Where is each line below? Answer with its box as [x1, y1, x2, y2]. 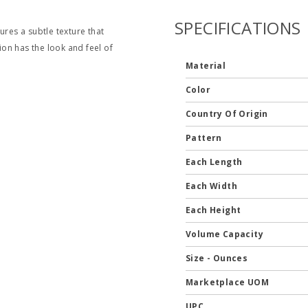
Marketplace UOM [185, 276, 272, 288]
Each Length [185, 156, 245, 168]
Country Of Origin [185, 108, 271, 120]
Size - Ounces [185, 252, 250, 264]
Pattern [185, 132, 225, 144]
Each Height [185, 204, 243, 216]
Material [185, 60, 228, 71]
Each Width [185, 180, 240, 192]
